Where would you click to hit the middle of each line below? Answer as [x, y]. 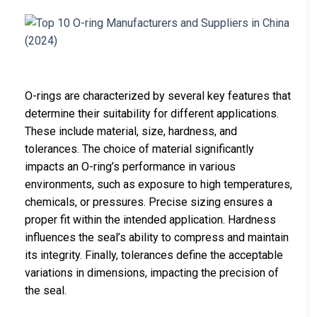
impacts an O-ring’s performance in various [130, 166]
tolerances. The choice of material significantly [139, 149]
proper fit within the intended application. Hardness [150, 219]
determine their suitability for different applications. [152, 113]
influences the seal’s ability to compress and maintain [157, 237]
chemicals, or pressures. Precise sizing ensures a [149, 202]
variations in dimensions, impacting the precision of [152, 272]
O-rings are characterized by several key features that [158, 96]
